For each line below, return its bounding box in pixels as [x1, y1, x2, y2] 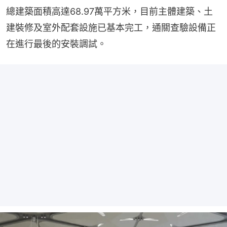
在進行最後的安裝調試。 [6, 39, 106, 50]
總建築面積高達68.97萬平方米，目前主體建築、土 [6, 6, 213, 17]
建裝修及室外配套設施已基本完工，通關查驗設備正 [6, 22, 216, 33]
